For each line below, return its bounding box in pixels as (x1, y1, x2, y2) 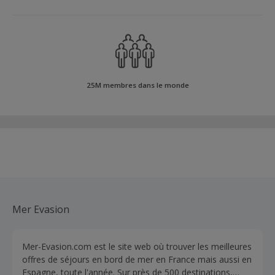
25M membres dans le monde (86, 80, 189, 90)
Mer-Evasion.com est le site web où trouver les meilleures (22, 241, 252, 252)
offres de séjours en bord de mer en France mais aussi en (22, 254, 252, 265)
